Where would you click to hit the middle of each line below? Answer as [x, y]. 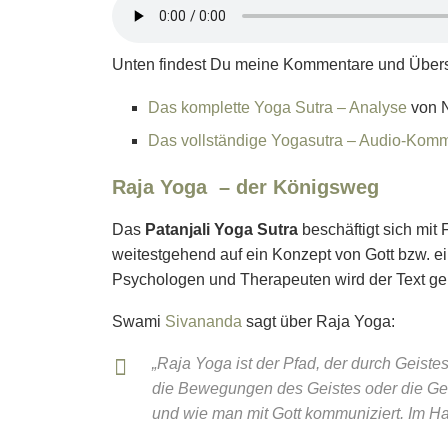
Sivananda [203, 322]
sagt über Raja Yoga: [318, 322]
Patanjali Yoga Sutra [219, 230]
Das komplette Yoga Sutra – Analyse [277, 108]
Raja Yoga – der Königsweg [245, 187]
